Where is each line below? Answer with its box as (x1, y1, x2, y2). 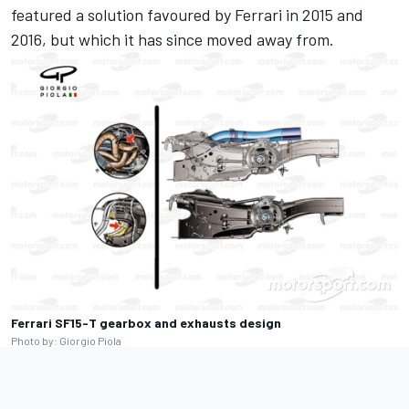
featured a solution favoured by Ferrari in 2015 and (11, 5, 363, 26)
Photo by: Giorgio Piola (11, 333, 121, 347)
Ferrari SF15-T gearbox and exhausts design (11, 314, 281, 330)
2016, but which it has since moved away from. (11, 29, 334, 50)
